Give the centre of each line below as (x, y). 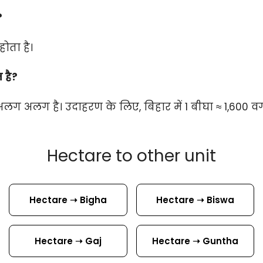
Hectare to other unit (131, 156)
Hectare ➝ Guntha (195, 241)
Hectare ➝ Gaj (68, 241)
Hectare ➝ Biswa (195, 200)
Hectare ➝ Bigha (68, 200)
